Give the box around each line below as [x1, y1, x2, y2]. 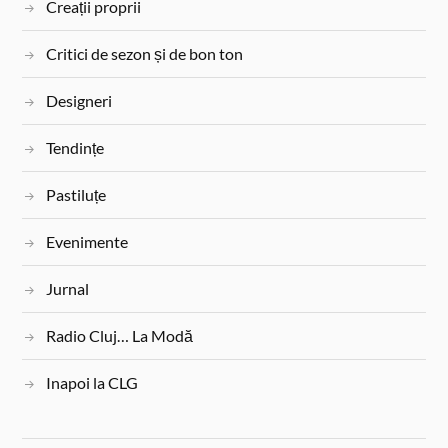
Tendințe [46, 137, 105, 157]
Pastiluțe [46, 184, 107, 204]
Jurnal [46, 278, 90, 298]
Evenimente [46, 231, 129, 251]
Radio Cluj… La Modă [46, 325, 194, 345]
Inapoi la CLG [46, 372, 139, 392]
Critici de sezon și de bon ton [46, 43, 244, 63]
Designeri [46, 90, 113, 110]
